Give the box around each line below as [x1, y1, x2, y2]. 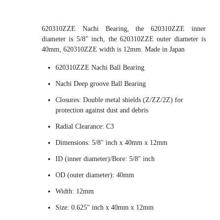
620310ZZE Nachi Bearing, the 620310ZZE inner [42, 25, 206, 32]
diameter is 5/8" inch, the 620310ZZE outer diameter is [42, 35, 206, 43]
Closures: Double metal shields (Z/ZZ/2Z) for [55, 96, 183, 104]
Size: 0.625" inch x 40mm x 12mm [55, 204, 154, 211]
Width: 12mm [55, 188, 94, 195]
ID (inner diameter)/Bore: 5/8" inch [55, 155, 155, 163]
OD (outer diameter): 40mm [55, 171, 134, 179]
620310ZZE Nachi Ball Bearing [55, 64, 144, 71]
